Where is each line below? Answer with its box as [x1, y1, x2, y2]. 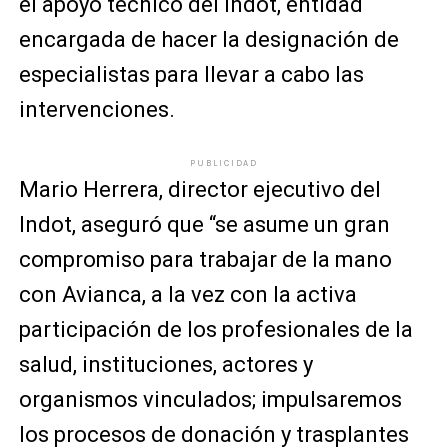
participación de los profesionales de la [18, 317, 413, 342]
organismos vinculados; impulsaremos [18, 387, 402, 412]
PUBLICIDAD [189, 158, 258, 168]
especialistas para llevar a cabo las [18, 62, 364, 87]
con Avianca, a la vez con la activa [18, 282, 357, 307]
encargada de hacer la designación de [18, 27, 399, 52]
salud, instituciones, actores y [18, 352, 313, 377]
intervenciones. [18, 97, 175, 122]
